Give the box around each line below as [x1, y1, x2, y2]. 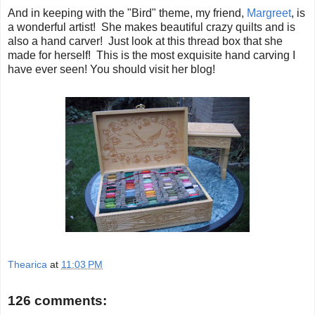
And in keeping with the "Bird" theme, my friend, [8, 6, 247, 19]
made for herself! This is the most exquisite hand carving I [8, 49, 295, 61]
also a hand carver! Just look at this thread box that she [8, 34, 283, 47]
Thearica [8, 259, 47, 271]
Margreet [247, 6, 291, 19]
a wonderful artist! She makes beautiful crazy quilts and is [8, 20, 295, 33]
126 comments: [8, 292, 107, 308]
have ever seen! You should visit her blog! [8, 63, 215, 75]
